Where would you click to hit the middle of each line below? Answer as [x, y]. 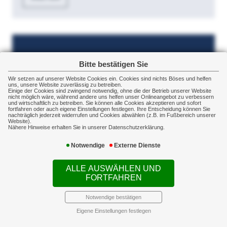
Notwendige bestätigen [113, 197]
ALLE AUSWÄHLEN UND [113, 168]
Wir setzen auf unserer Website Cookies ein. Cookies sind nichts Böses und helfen [110, 79]
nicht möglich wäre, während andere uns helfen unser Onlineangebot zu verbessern [111, 97]
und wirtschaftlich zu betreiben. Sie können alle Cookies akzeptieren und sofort [105, 103]
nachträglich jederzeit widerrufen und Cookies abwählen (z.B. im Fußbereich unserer [112, 115]
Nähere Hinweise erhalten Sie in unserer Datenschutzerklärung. [86, 127]
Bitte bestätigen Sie [113, 65]
